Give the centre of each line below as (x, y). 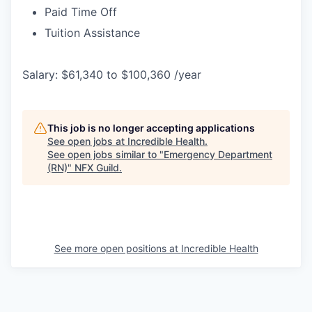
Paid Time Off (81, 12)
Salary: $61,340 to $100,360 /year (112, 75)
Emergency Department (218, 154)
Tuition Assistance (92, 33)
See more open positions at (117, 248)
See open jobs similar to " (106, 154)
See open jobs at (87, 141)
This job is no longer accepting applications (151, 128)
